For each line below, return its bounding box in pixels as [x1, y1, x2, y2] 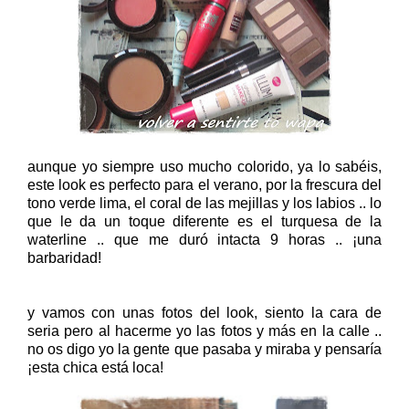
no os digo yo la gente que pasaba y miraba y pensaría [27, 341, 382, 357]
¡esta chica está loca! [27, 359, 163, 375]
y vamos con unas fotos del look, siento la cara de [27, 304, 382, 320]
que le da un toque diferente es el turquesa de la [27, 213, 382, 229]
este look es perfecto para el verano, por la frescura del [27, 176, 382, 193]
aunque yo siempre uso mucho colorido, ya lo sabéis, [27, 158, 382, 174]
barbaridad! [27, 249, 101, 266]
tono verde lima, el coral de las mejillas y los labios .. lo [27, 194, 382, 211]
